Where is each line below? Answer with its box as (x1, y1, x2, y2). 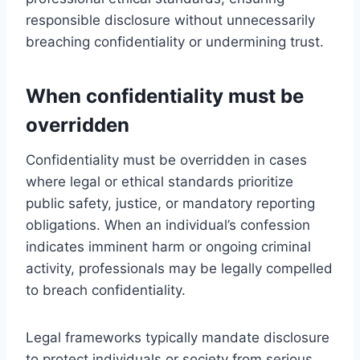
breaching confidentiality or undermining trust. (26, 33, 324, 50)
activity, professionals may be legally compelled (26, 260, 333, 276)
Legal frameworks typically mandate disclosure (26, 329, 329, 346)
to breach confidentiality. (26, 281, 186, 298)
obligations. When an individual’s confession (26, 216, 310, 233)
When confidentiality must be (26, 84, 304, 108)
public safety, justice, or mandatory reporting (26, 194, 315, 211)
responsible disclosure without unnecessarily (26, 11, 315, 28)
